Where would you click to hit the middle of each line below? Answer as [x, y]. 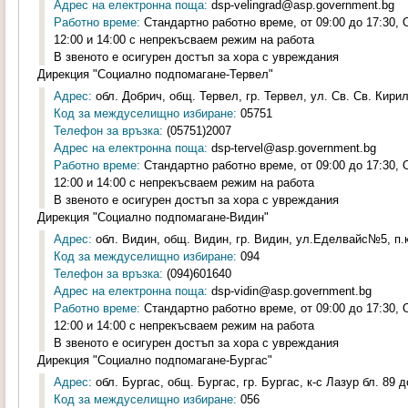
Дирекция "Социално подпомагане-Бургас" [155, 360]
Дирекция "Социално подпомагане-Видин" [153, 217]
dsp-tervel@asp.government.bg [292, 148]
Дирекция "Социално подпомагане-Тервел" [155, 74]
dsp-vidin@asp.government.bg [290, 291]
